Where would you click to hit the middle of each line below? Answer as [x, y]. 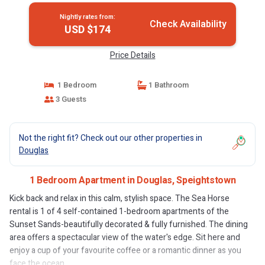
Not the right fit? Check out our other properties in [111, 138]
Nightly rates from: [87, 17]
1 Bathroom [168, 85]
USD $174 [87, 30]
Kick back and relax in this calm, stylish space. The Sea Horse [119, 198]
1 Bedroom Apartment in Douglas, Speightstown [132, 180]
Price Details [132, 55]
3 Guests [70, 99]
